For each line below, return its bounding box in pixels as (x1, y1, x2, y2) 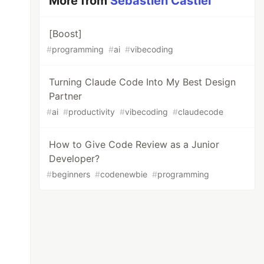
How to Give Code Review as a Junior (49, 138, 220, 150)
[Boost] (49, 28, 82, 39)
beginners (52, 169, 91, 179)
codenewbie (100, 169, 148, 179)
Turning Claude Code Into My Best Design (49, 76, 236, 88)
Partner (49, 90, 82, 102)
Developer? (49, 153, 100, 164)
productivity (68, 107, 115, 117)
